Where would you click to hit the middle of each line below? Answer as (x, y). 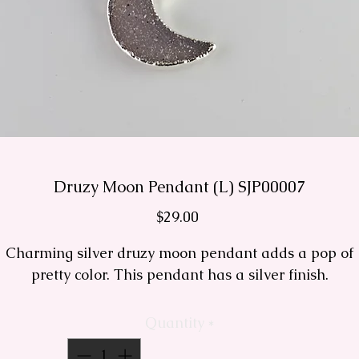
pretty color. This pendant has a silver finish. (179, 275)
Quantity (174, 323)
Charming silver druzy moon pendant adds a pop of (179, 253)
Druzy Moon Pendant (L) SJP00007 (179, 187)
